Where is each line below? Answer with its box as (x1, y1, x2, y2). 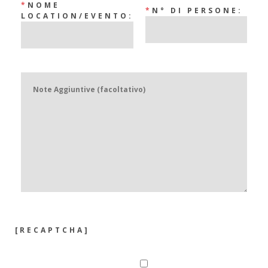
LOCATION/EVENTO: (21, 11, 133, 22)
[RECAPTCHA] (15, 225, 90, 236)
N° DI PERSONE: (152, 5, 243, 16)
